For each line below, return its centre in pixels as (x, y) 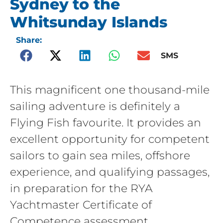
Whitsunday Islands (89, 22)
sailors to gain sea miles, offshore (100, 156)
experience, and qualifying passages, (110, 172)
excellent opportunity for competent (110, 139)
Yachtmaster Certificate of (81, 205)
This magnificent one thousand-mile (110, 90)
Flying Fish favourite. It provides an (106, 123)
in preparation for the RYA (81, 188)
